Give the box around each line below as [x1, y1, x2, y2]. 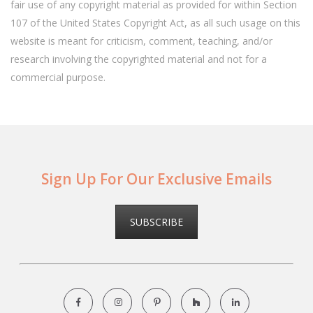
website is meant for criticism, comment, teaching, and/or [10, 34, 272, 48]
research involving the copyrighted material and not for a [10, 52, 267, 66]
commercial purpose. [10, 70, 105, 84]
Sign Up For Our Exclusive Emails [41, 168, 272, 189]
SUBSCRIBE [130, 214, 183, 228]
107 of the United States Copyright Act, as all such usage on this [10, 15, 300, 29]
